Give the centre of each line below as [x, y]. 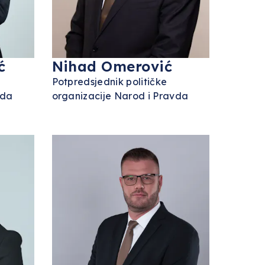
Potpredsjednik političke [109, 82]
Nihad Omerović [112, 66]
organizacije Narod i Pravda [120, 96]
